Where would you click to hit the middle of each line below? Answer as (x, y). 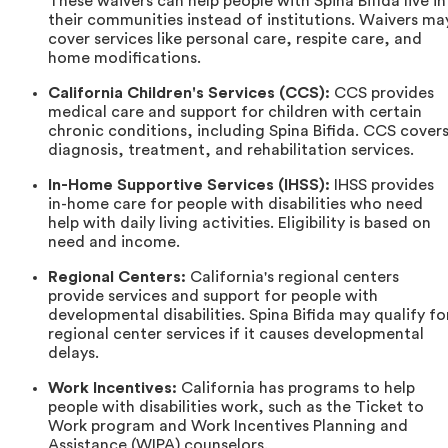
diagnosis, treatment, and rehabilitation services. (231, 150)
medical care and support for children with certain (235, 112)
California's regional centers (292, 277)
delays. (73, 353)
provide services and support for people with (213, 296)
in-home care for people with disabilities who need (235, 204)
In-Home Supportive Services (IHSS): (189, 185)
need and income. (114, 242)
